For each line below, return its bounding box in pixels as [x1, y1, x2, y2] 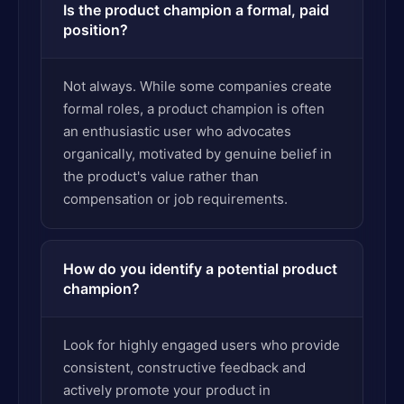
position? [63, 21, 128, 39]
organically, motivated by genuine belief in [63, 145, 332, 162]
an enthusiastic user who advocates [63, 123, 291, 140]
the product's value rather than [63, 168, 259, 185]
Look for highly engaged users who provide [63, 336, 340, 353]
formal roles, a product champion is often [63, 100, 325, 117]
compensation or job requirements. [63, 190, 288, 207]
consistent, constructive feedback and [63, 359, 306, 376]
